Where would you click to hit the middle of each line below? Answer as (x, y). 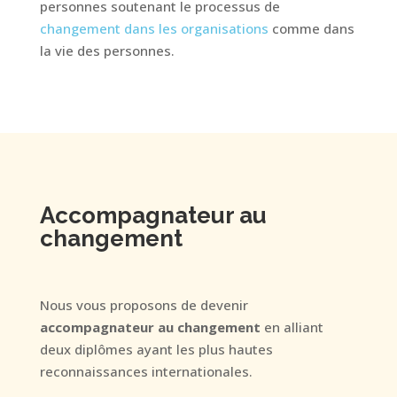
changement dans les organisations (154, 28)
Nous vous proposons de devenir (144, 305)
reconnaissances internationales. (146, 371)
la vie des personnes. (107, 51)
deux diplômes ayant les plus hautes (156, 349)
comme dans (313, 28)
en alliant (292, 327)
